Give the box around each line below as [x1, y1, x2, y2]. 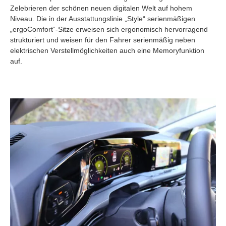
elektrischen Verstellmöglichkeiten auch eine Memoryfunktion [10, 46, 204, 54]
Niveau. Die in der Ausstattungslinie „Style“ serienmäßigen [10, 14, 195, 23]
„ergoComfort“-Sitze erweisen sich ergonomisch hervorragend [10, 25, 208, 33]
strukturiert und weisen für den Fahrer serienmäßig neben [10, 35, 195, 44]
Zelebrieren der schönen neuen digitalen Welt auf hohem [10, 4, 192, 12]
